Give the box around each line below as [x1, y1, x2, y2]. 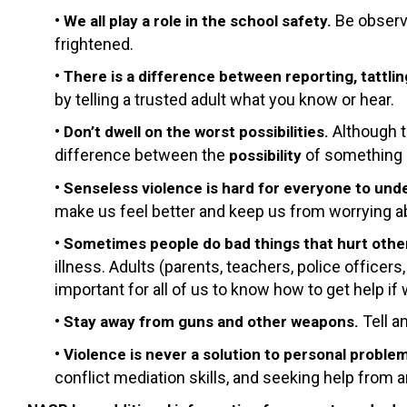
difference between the [55, 144, 229, 164]
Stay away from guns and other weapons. [64, 312, 362, 331]
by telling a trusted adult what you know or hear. [55, 89, 394, 109]
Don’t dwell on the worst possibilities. [64, 122, 333, 141]
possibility [229, 145, 305, 164]
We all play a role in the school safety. [64, 11, 335, 30]
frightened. [55, 34, 134, 54]
